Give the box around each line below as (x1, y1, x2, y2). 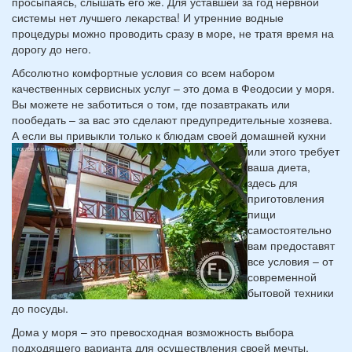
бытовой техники (247, 284, 334, 300)
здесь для (247, 174, 298, 190)
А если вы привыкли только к (12, 127, 163, 143)
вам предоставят (247, 237, 335, 253)
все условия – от (247, 253, 333, 269)
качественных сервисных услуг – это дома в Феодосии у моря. (12, 80, 335, 96)
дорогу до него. (12, 41, 91, 57)
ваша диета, (247, 159, 310, 174)
